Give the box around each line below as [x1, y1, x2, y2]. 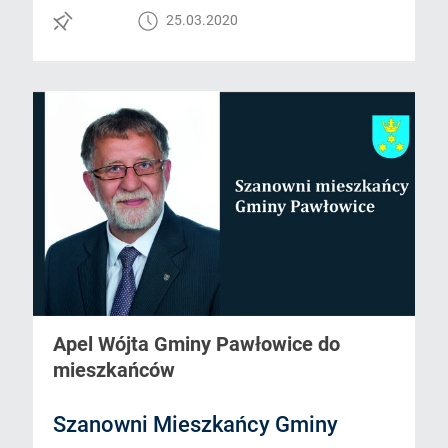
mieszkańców [53, 358, 176, 383]
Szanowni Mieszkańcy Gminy [53, 412, 339, 438]
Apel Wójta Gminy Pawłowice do [53, 332, 341, 357]
